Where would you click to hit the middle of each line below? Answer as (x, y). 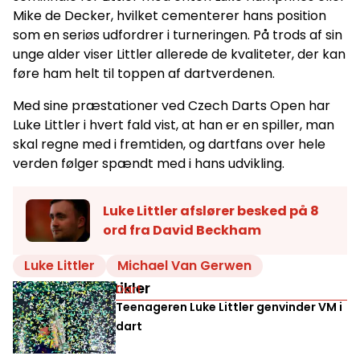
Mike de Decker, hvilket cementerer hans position (170, 16)
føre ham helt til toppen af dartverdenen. (144, 74)
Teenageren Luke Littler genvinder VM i (229, 307)
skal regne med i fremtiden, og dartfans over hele (169, 145)
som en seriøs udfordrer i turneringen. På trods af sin (178, 35)
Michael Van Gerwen (184, 266)
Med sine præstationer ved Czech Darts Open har (172, 106)
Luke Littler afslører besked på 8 (211, 211)
